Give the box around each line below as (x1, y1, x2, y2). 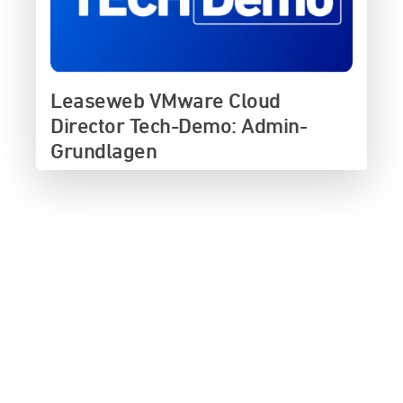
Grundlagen (50, 138, 157, 162)
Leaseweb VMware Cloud (50, 87, 281, 112)
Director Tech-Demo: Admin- (50, 112, 308, 137)
